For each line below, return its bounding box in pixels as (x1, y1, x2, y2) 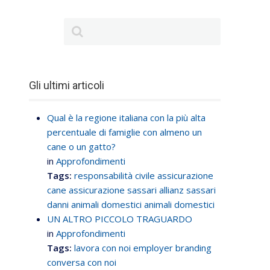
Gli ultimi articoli (29, 79, 104, 92)
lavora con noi (74, 242, 131, 254)
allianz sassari (159, 184, 216, 196)
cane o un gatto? (47, 140, 116, 152)
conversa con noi (47, 256, 116, 268)
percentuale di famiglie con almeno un (47, 126, 202, 138)
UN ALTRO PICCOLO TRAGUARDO (47, 213, 192, 225)
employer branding (133, 242, 212, 254)
